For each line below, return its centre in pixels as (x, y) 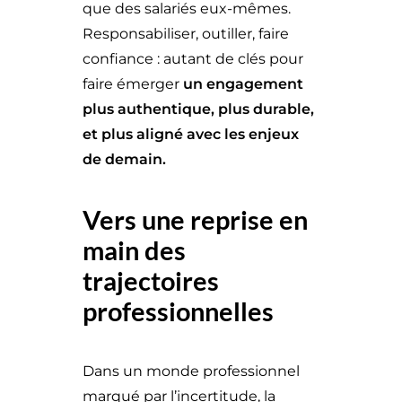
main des (134, 250)
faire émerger (133, 84)
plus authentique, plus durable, (198, 109)
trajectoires (151, 280)
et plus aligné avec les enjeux (191, 134)
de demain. (124, 159)
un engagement (243, 84)
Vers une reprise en (195, 219)
